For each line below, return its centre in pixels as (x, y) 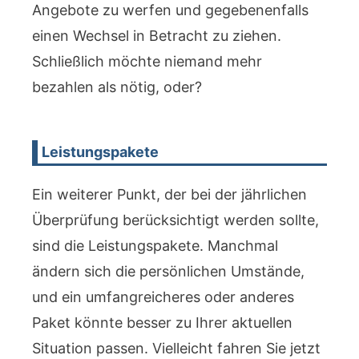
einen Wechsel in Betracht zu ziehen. (157, 36)
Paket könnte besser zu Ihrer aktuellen (162, 323)
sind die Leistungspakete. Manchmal (155, 246)
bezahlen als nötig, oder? (117, 87)
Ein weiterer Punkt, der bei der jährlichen (169, 194)
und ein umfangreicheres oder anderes (163, 297)
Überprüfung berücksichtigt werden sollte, (175, 220)
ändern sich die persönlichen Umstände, (168, 271)
